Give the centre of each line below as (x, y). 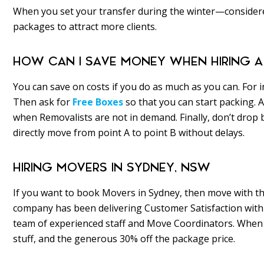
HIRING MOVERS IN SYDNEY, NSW (112, 168)
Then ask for (43, 102)
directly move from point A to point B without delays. (129, 133)
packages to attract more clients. (85, 27)
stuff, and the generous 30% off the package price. (124, 239)
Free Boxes (98, 102)
